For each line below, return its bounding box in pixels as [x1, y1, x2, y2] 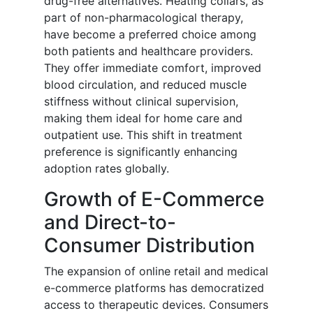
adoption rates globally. [44, 161, 169, 176]
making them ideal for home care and [44, 111, 242, 126]
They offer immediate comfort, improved [44, 61, 261, 75]
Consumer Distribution [44, 233, 255, 258]
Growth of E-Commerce [44, 187, 264, 212]
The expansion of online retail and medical [44, 264, 268, 279]
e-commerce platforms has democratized [44, 281, 264, 296]
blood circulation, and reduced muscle [44, 78, 247, 92]
